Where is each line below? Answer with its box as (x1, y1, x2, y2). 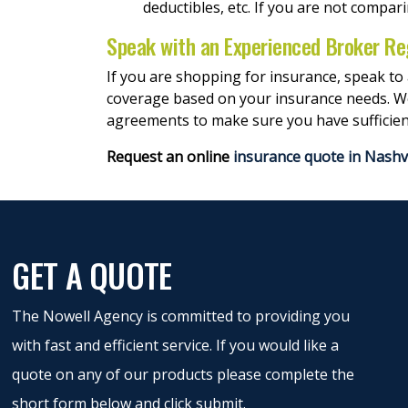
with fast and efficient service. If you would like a (12, 335, 340, 355)
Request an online (107, 147, 233, 167)
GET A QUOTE (12, 250, 172, 299)
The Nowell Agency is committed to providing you (12, 306, 351, 326)
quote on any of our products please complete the (12, 364, 355, 384)
